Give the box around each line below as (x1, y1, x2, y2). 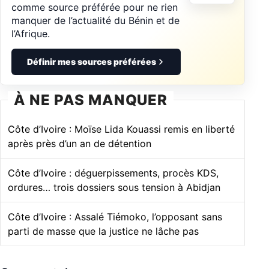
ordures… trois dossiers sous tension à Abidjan (8, 181, 220, 194)
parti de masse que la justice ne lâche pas (8, 225, 199, 238)
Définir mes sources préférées (26, 56, 156, 67)
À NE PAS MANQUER (14, 91, 168, 109)
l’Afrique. (11, 28, 50, 40)
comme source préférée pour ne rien (11, 1, 178, 14)
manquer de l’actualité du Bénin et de (11, 14, 180, 27)
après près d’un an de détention (8, 138, 151, 150)
